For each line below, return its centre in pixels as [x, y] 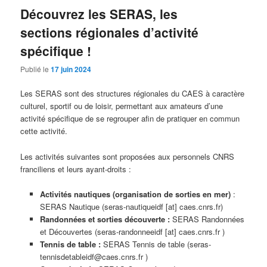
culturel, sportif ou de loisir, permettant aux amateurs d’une [122, 106]
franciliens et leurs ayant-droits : [76, 169]
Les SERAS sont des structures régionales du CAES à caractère [133, 94]
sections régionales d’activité [110, 32]
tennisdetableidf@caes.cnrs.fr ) [94, 256]
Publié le [36, 69]
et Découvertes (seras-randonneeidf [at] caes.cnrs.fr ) [132, 231]
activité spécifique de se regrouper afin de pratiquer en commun [130, 119]
